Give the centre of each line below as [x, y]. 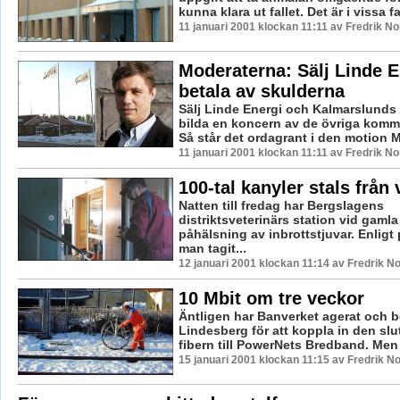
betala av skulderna [261, 91]
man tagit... [212, 248]
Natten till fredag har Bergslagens [281, 205]
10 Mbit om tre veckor [271, 298]
